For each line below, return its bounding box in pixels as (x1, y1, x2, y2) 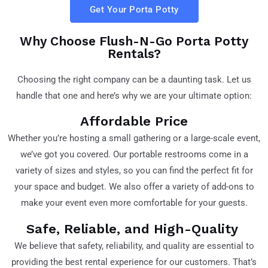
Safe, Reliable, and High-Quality (26, 221, 242, 236)
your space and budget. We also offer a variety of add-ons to (14, 181, 254, 193)
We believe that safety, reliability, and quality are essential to (14, 240, 254, 251)
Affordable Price (80, 114, 188, 129)
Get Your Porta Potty (89, 4, 179, 15)
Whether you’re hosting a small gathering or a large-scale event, (8, 133, 260, 144)
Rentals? (107, 45, 161, 61)
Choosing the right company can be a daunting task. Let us (17, 74, 251, 85)
